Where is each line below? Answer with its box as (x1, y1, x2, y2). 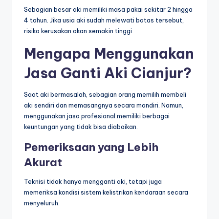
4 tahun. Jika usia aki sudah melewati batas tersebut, (24, 16, 184, 24)
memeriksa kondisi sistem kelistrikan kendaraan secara (24, 188, 188, 196)
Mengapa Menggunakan (24, 44, 194, 63)
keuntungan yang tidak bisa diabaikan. (24, 122, 138, 131)
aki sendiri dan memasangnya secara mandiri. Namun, (24, 101, 183, 109)
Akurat (24, 155, 62, 169)
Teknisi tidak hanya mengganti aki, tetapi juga (24, 177, 162, 185)
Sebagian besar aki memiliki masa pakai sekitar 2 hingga (24, 5, 193, 13)
